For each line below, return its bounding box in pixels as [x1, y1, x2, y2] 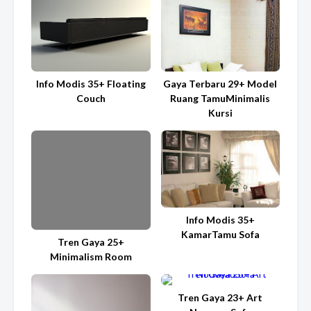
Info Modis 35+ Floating [35, 78, 146, 90]
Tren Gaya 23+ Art [178, 292, 263, 304]
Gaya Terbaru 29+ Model [163, 78, 278, 90]
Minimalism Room [49, 251, 132, 263]
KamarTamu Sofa [180, 228, 260, 240]
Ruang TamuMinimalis [170, 92, 271, 105]
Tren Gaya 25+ [57, 236, 124, 249]
